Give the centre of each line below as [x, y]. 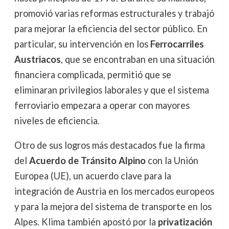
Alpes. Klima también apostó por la [86, 222]
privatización [185, 222]
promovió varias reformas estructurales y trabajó [114, 14]
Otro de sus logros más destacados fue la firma [109, 145]
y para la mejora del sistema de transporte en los [113, 207]
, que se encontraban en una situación [138, 60]
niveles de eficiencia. [57, 121]
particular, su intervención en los [82, 44]
